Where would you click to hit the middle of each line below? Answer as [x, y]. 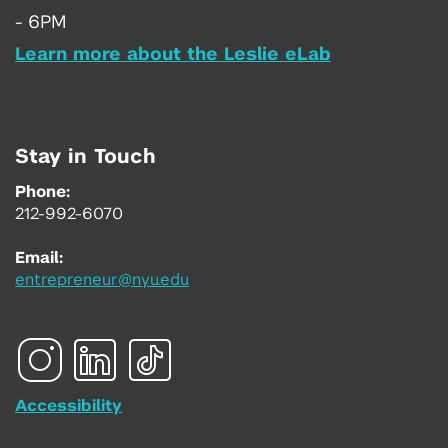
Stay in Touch [85, 156]
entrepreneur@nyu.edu [102, 279]
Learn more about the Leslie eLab [173, 54]
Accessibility [68, 405]
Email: [39, 257]
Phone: [42, 191]
